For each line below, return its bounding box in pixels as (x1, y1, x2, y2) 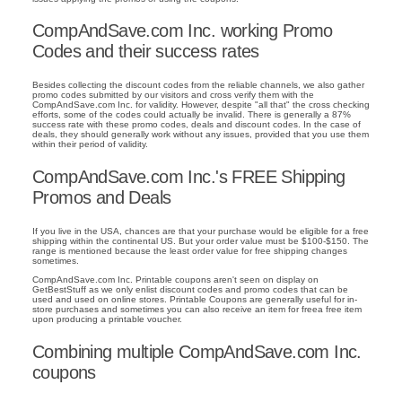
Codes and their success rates (32, 41, 259, 62)
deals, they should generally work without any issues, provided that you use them (32, 129, 369, 140)
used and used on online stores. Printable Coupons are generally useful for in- (32, 293, 357, 304)
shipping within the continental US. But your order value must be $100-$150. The (32, 235, 369, 246)
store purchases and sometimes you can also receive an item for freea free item (32, 303, 362, 314)
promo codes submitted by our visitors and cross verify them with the (32, 90, 314, 100)
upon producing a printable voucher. (32, 313, 182, 324)
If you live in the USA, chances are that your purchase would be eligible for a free (32, 225, 369, 236)
